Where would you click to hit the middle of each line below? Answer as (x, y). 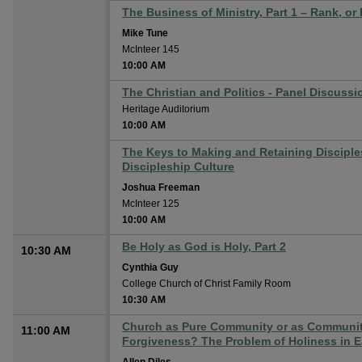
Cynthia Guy (150, 267)
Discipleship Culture (178, 166)
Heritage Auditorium (166, 109)
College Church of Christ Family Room (206, 284)
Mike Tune (145, 33)
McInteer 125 (151, 204)
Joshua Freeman (161, 187)
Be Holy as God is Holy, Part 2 (204, 246)
